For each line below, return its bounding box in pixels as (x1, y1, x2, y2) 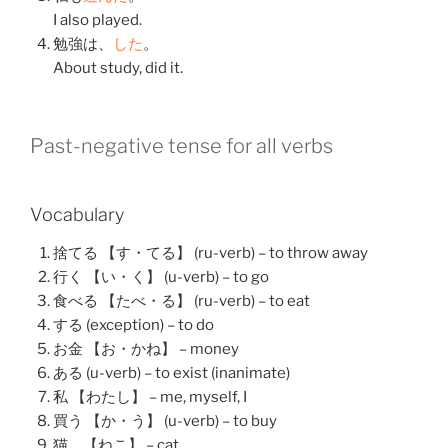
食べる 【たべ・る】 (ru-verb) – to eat (52, 291, 310, 310)
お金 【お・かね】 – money (52, 339, 239, 358)
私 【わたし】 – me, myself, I (52, 387, 247, 406)
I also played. (52, 10, 142, 29)
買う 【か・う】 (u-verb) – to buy (52, 411, 277, 430)
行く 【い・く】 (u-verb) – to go (52, 267, 269, 286)
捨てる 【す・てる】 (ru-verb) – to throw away (52, 243, 368, 262)
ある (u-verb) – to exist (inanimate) (52, 363, 290, 382)
